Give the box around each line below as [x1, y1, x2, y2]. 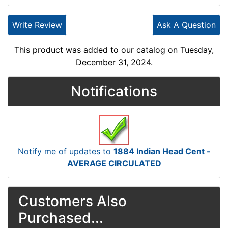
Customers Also [18, 192, 127, 210]
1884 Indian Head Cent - [113, 146, 211, 156]
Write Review [12, 19, 62, 30]
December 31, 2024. [75, 56, 153, 67]
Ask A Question [157, 19, 216, 30]
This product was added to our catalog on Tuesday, [14, 44, 214, 55]
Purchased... [18, 209, 103, 226]
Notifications [71, 82, 157, 100]
